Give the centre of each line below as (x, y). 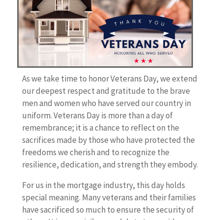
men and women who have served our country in (106, 103)
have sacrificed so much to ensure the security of (108, 210)
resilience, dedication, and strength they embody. (110, 165)
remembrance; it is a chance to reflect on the (100, 128)
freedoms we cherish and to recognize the (96, 152)
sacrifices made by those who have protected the (108, 140)
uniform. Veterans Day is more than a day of (97, 116)
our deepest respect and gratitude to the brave (106, 91)
